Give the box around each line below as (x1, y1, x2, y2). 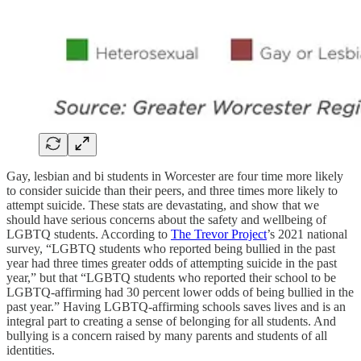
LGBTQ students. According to (6, 226, 171, 241)
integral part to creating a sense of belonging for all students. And (6, 313, 336, 328)
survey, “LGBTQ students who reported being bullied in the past (6, 241, 335, 255)
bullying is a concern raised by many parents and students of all (6, 328, 327, 342)
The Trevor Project (171, 226, 267, 241)
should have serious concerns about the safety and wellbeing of (6, 212, 326, 226)
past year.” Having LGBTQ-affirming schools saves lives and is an (6, 299, 346, 313)
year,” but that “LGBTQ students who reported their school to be (6, 270, 336, 284)
